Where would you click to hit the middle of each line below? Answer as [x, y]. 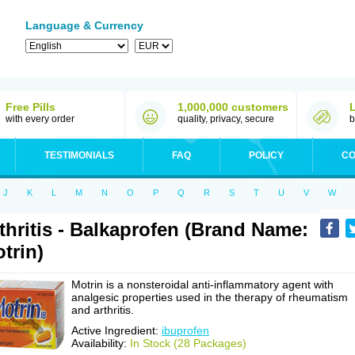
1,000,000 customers [233, 107]
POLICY [266, 155]
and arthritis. [103, 310]
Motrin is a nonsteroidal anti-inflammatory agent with [202, 284]
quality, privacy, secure [226, 119]
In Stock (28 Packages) [188, 343]
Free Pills [31, 107]
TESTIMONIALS [79, 155]
